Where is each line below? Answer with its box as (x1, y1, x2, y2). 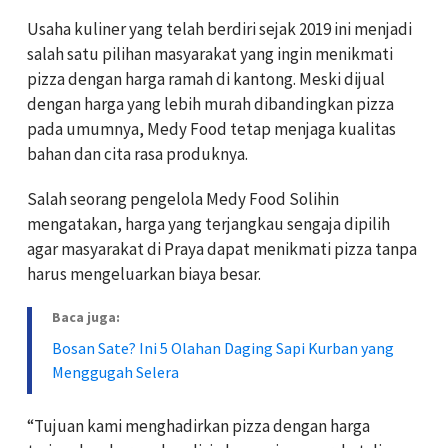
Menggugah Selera (52, 361, 179, 382)
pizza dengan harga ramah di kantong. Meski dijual (27, 67, 385, 90)
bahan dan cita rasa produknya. (27, 142, 248, 165)
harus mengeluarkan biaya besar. (27, 262, 261, 285)
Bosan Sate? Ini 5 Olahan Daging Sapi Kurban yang (52, 337, 394, 358)
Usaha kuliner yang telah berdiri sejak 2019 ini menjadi (27, 17, 412, 40)
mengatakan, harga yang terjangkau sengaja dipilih (27, 212, 390, 235)
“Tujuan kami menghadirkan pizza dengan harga (27, 414, 370, 437)
